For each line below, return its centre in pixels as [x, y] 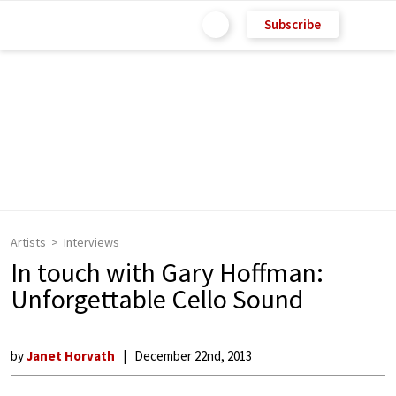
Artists [28, 242]
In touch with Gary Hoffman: [167, 272]
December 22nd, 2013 [193, 356]
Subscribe [293, 24]
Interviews [91, 242]
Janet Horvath [71, 356]
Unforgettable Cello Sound [157, 299]
